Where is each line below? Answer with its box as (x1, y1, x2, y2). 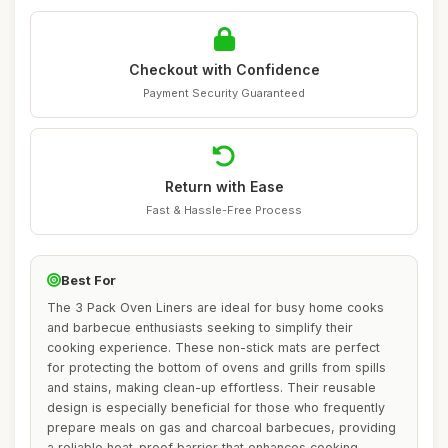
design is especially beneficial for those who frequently (47, 400, 385, 415)
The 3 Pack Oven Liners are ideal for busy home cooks (47, 300, 384, 315)
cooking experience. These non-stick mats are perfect (47, 340, 380, 355)
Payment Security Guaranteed (143, 86, 305, 100)
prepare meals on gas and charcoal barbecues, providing (47, 420, 396, 435)
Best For (61, 272, 116, 288)
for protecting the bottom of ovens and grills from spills (47, 360, 386, 375)
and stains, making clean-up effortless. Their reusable (47, 380, 376, 395)
